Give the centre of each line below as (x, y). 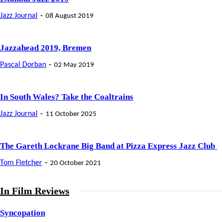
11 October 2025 (71, 114)
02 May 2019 (74, 65)
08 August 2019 (70, 16)
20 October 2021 (76, 163)
